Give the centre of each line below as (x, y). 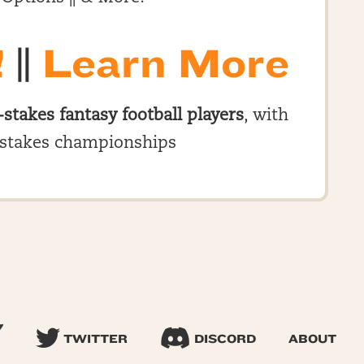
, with (266, 116)
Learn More (165, 64)
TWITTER (93, 339)
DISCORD (223, 339)
